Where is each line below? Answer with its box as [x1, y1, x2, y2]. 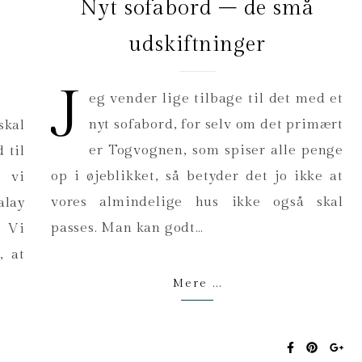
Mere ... [172, 277, 222, 291]
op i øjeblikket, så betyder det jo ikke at [51, 168, 343, 185]
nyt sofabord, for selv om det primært [88, 116, 343, 133]
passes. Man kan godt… [51, 220, 204, 237]
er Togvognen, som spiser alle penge [88, 142, 343, 159]
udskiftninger [128, 32, 266, 57]
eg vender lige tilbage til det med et [88, 90, 343, 107]
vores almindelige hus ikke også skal [51, 194, 343, 211]
